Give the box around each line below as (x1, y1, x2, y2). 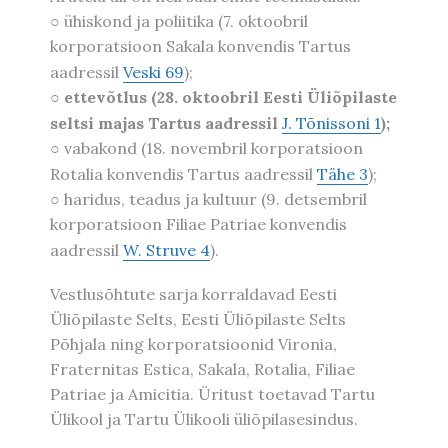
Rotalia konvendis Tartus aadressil (50, 163, 317, 184)
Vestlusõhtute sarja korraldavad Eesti (50, 283, 337, 304)
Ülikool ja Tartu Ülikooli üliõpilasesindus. (50, 408, 358, 429)
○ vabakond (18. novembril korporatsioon (50, 137, 363, 158)
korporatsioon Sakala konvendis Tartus (50, 35, 351, 56)
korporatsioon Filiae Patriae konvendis (50, 213, 347, 234)
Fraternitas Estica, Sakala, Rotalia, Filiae (50, 358, 355, 379)
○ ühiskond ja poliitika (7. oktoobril (50, 10, 308, 31)
